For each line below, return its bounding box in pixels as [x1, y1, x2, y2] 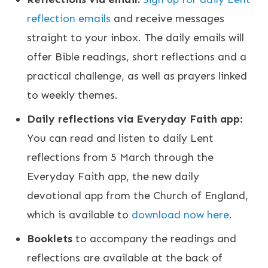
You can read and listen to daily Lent [27, 131, 214, 145]
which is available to [27, 208, 132, 221]
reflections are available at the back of [27, 251, 223, 264]
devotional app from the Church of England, [27, 188, 248, 202]
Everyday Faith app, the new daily [27, 169, 199, 183]
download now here [132, 208, 229, 221]
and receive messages [111, 11, 224, 25]
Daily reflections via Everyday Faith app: [27, 112, 242, 126]
